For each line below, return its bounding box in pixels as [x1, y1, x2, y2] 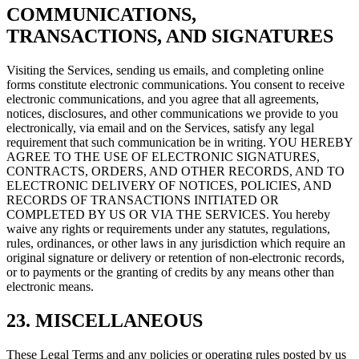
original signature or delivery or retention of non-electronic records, [6, 251, 345, 265]
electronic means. [6, 280, 94, 294]
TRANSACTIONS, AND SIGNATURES [6, 26, 333, 47]
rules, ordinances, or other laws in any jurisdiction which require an [6, 236, 345, 251]
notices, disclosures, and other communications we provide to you [6, 107, 338, 121]
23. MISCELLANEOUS [6, 310, 203, 332]
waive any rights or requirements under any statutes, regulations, [6, 222, 330, 236]
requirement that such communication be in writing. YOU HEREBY [6, 135, 353, 150]
